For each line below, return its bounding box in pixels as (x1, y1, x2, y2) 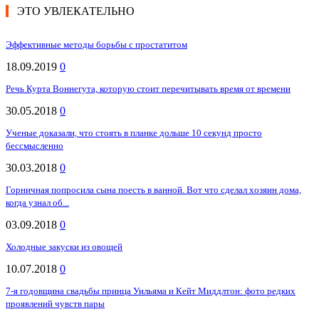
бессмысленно (6, 140, 63, 152)
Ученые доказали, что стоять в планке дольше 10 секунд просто (6, 127, 262, 139)
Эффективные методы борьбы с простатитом (6, 39, 187, 51)
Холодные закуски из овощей (6, 241, 122, 253)
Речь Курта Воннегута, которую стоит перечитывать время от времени (6, 83, 291, 95)
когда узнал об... (6, 197, 69, 209)
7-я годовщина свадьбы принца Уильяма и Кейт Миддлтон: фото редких (6, 286, 296, 297)
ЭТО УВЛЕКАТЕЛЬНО (17, 5, 135, 18)
